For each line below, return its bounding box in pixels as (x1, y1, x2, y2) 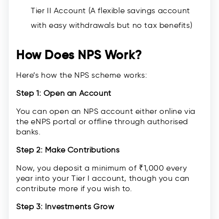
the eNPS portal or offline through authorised (16, 117, 189, 127)
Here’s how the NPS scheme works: (16, 70, 148, 80)
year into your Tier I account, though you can (16, 174, 190, 183)
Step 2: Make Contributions (16, 145, 120, 155)
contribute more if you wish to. (16, 184, 132, 194)
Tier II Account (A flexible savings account (31, 6, 190, 16)
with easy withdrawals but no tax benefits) (31, 21, 193, 30)
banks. (16, 127, 41, 137)
